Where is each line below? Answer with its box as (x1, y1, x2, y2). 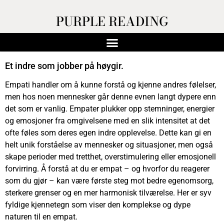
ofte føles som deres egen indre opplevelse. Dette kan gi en (5, 127, 211, 137)
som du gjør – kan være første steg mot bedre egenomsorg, (5, 175, 213, 185)
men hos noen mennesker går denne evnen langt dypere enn (5, 91, 216, 101)
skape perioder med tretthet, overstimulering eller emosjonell (5, 151, 216, 161)
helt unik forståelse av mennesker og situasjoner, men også (5, 139, 213, 149)
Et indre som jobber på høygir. (5, 60, 125, 71)
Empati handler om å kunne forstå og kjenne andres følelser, (5, 79, 216, 89)
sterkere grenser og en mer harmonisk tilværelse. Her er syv (5, 187, 211, 197)
